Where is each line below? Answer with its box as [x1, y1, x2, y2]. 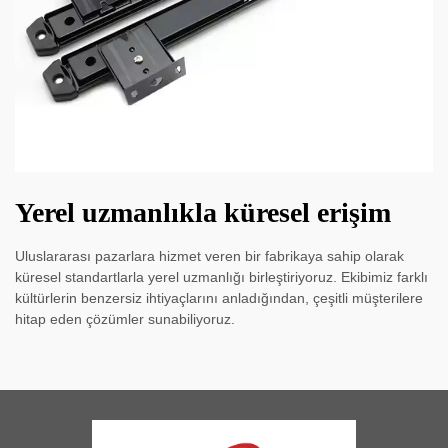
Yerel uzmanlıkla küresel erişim [15, 197, 391, 229]
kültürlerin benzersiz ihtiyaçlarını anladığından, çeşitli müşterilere [15, 290, 423, 307]
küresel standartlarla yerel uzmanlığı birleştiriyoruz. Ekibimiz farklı [15, 269, 428, 286]
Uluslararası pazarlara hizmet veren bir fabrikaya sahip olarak [15, 248, 404, 265]
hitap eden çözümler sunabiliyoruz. [15, 311, 235, 328]
